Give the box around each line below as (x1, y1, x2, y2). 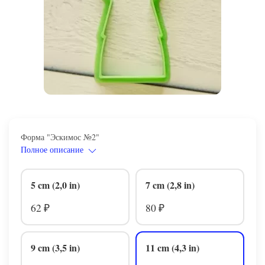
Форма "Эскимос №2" (21, 131, 99, 143)
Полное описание (21, 144, 86, 155)
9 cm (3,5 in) (31, 240, 80, 254)
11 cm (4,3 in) (146, 240, 199, 254)
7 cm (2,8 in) (146, 177, 195, 192)
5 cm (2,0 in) (31, 177, 80, 192)
